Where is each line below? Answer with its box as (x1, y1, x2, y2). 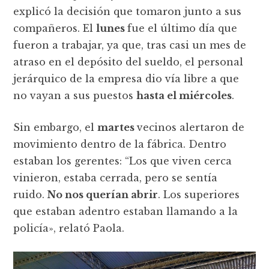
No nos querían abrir (47, 188, 159, 201)
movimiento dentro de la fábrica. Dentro (13, 138, 227, 150)
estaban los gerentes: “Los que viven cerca (13, 154, 232, 167)
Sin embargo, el (13, 121, 98, 133)
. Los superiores (158, 188, 240, 201)
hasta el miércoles (136, 89, 232, 101)
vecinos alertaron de (137, 121, 245, 133)
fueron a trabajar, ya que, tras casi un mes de (13, 38, 247, 51)
